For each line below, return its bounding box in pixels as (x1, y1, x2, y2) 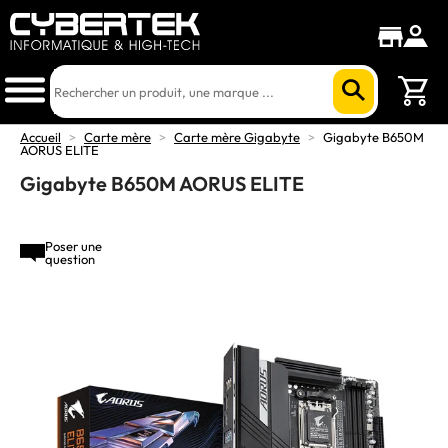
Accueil (20, 129, 61, 145)
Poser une (45, 238, 102, 254)
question (45, 251, 95, 267)
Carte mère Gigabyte (174, 129, 300, 145)
